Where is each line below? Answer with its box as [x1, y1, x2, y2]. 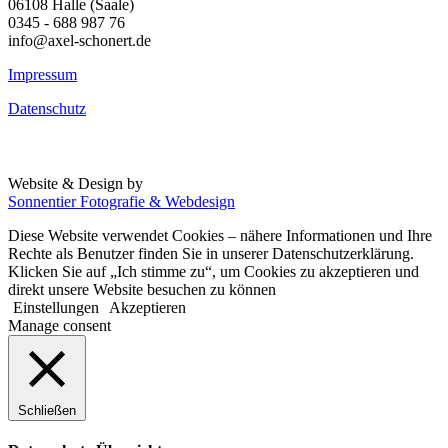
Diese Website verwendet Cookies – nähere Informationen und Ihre [8, 227, 432, 244]
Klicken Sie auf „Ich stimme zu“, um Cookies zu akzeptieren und [8, 263, 419, 280]
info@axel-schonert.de [8, 32, 151, 49]
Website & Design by [8, 175, 143, 192]
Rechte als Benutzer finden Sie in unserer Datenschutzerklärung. [8, 245, 414, 262]
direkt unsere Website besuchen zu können [8, 281, 276, 298]
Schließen [18, 403, 76, 418]
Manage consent [8, 317, 111, 334]
